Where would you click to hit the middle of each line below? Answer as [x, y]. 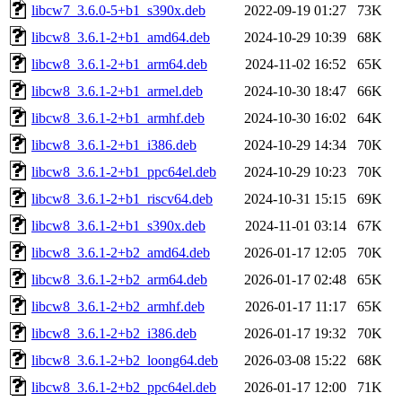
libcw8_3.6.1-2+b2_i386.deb [114, 333]
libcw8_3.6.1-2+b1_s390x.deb [118, 225]
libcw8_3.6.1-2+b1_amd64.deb [121, 37]
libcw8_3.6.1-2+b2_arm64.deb [119, 279]
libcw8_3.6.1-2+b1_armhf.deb [118, 118]
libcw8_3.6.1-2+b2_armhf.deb [118, 306]
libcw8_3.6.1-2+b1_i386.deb [114, 144]
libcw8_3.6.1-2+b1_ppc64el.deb [124, 171]
